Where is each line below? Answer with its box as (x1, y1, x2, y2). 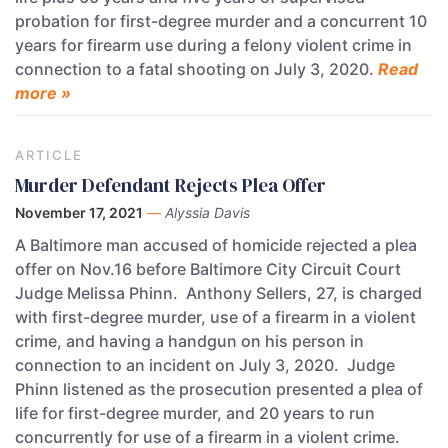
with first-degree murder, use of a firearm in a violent (15, 306, 416, 327)
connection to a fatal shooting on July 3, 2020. (15, 59, 378, 80)
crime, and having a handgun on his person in (15, 330, 364, 351)
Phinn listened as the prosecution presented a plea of (15, 378, 423, 399)
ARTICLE (15, 147, 83, 164)
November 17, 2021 (15, 203, 143, 221)
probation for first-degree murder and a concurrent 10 (15, 11, 427, 32)
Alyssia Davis (165, 203, 250, 221)
